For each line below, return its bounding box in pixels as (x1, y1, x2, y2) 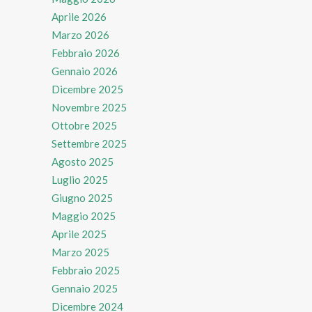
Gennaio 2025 (52, 281, 118, 295)
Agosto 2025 (52, 155, 114, 168)
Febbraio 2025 (52, 263, 120, 276)
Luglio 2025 (52, 173, 108, 186)
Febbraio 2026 (52, 46, 120, 59)
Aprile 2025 (52, 227, 107, 240)
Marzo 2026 (52, 28, 109, 41)
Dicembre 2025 (52, 82, 123, 95)
